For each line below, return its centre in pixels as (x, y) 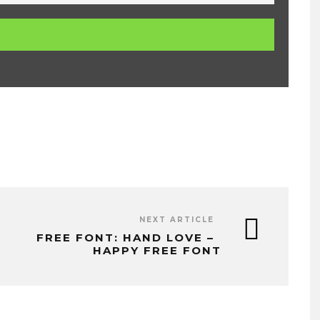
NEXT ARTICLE (177, 219)
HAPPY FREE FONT (157, 250)
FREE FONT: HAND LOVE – (125, 237)
